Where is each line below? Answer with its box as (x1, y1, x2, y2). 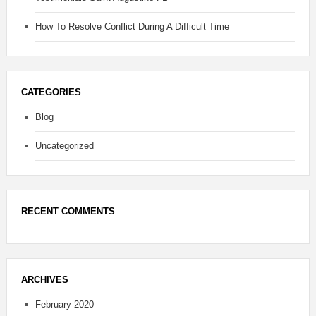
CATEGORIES (20, 87, 81, 98)
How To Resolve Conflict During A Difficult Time (35, 21, 229, 32)
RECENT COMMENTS (20, 206, 115, 217)
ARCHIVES (20, 274, 68, 286)
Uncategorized (35, 140, 94, 152)
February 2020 (35, 299, 94, 310)
